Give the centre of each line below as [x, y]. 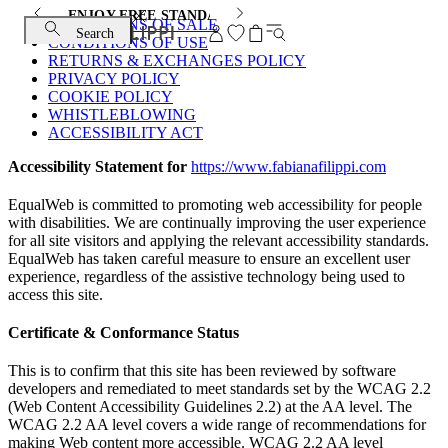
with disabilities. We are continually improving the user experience [217, 222]
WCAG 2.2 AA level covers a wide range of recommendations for [217, 424]
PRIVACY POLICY [114, 78]
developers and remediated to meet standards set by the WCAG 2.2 [219, 388]
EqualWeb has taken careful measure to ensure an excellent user [209, 258]
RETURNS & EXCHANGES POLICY [177, 60]
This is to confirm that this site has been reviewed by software [202, 370]
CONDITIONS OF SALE [133, 24]
